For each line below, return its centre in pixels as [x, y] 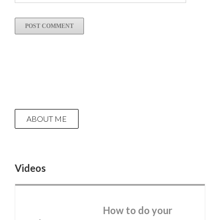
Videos [30, 168]
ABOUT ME [47, 118]
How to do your [138, 210]
